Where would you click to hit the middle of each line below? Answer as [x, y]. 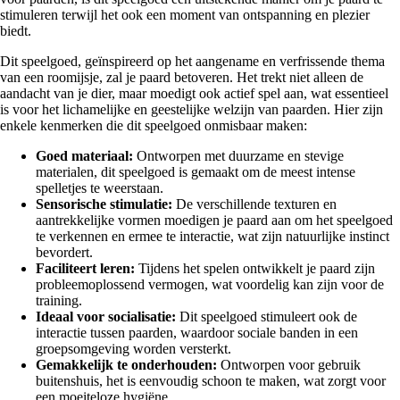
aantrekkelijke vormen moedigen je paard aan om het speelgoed [214, 221]
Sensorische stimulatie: [104, 204]
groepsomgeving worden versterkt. [133, 349]
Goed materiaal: [84, 156]
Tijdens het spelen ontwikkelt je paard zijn [255, 269]
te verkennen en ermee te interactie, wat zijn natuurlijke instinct [212, 237]
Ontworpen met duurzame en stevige [238, 156]
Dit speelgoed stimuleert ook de [267, 317]
